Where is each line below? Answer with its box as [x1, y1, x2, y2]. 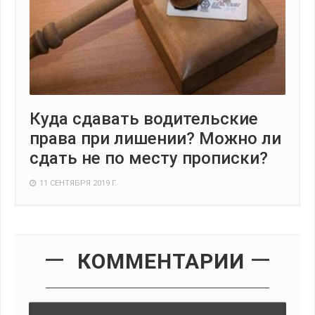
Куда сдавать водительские [30, 109, 258, 129]
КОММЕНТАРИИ [77, 249, 245, 274]
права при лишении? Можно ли [30, 129, 281, 149]
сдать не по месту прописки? [30, 148, 268, 169]
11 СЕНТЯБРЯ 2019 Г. [39, 179, 117, 188]
